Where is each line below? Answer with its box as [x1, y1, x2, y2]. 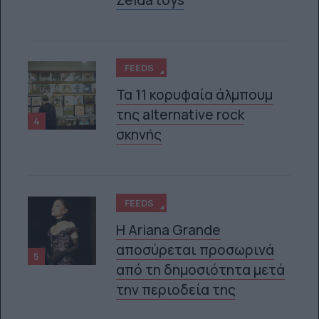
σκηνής [116, 125, 162, 145]
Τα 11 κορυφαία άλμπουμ [116, 85, 273, 105]
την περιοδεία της [116, 280, 236, 299]
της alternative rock [116, 105, 245, 125]
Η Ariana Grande [116, 220, 221, 239]
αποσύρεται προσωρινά [116, 240, 275, 259]
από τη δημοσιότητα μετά [116, 260, 286, 279]
